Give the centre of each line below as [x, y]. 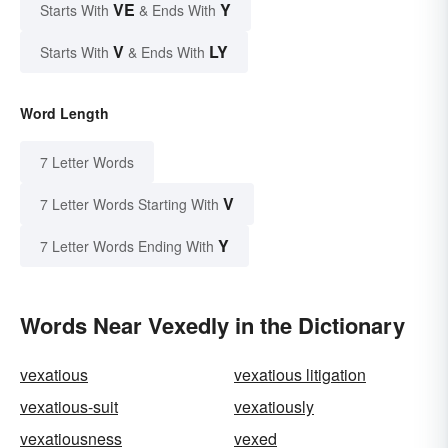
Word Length [64, 112]
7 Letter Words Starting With [129, 203]
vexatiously [274, 406]
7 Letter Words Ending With [127, 245]
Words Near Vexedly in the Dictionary [212, 324]
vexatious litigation [300, 374]
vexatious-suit [69, 406]
